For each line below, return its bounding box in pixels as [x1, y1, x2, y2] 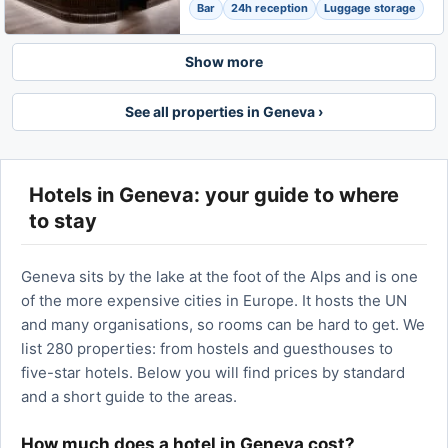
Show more [185, 53, 263, 70]
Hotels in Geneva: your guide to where [29, 183, 399, 207]
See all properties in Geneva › [125, 103, 323, 120]
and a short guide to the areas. [21, 387, 237, 406]
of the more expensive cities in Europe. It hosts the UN [21, 291, 407, 310]
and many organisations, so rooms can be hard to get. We [21, 315, 425, 334]
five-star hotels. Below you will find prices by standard [21, 363, 405, 382]
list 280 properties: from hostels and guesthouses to [21, 339, 393, 358]
